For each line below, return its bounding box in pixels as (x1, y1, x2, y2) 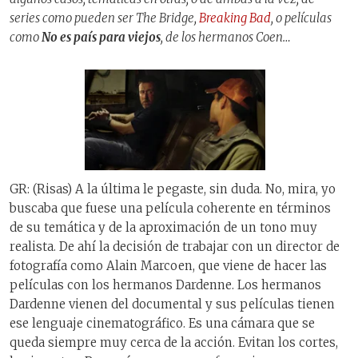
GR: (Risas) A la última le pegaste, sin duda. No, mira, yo (10, 181, 336, 197)
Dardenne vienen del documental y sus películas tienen (10, 296, 335, 312)
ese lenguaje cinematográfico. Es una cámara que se (10, 316, 315, 332)
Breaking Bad (199, 10, 271, 26)
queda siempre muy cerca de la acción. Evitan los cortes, (10, 335, 338, 351)
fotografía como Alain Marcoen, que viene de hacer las (10, 258, 327, 274)
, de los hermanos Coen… (161, 29, 291, 45)
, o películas (271, 10, 332, 26)
